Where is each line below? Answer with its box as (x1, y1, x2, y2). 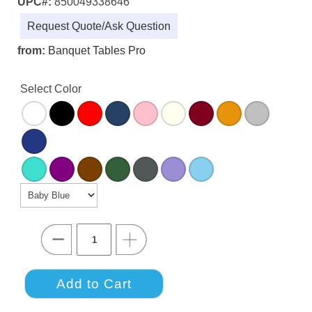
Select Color (20, 83, 81, 95)
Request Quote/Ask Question (27, 20, 171, 33)
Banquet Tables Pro (48, 45, 146, 57)
